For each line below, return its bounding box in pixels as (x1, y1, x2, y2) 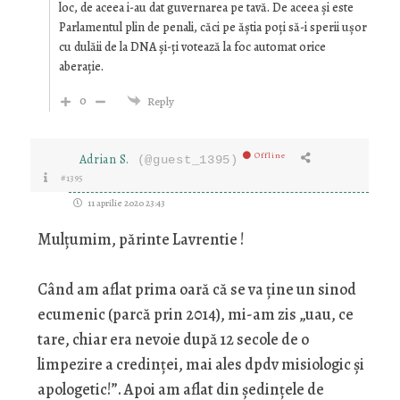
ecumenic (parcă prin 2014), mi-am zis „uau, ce (37, 304, 354, 326)
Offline (254, 150, 286, 162)
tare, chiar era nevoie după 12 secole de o (37, 329, 309, 351)
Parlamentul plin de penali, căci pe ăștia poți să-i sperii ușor (58, 19, 367, 37)
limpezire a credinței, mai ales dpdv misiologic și (37, 354, 364, 376)
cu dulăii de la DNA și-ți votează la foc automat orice (58, 38, 326, 56)
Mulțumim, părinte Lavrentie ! (37, 229, 245, 251)
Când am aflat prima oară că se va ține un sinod (37, 279, 356, 301)
